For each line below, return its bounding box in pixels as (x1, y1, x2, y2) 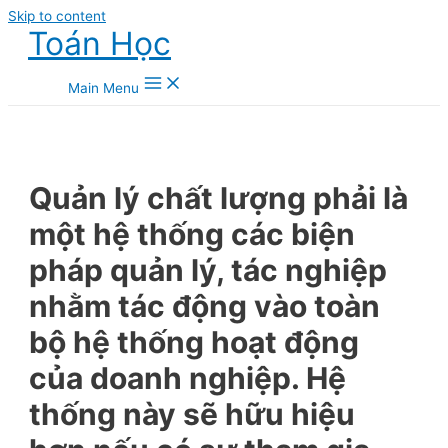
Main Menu (68, 80, 139, 96)
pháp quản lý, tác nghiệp (29, 251, 388, 288)
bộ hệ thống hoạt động (29, 323, 360, 360)
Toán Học (28, 24, 171, 63)
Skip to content (8, 8, 106, 24)
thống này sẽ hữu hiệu (29, 395, 356, 432)
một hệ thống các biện (29, 215, 356, 252)
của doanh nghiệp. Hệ (29, 359, 347, 396)
